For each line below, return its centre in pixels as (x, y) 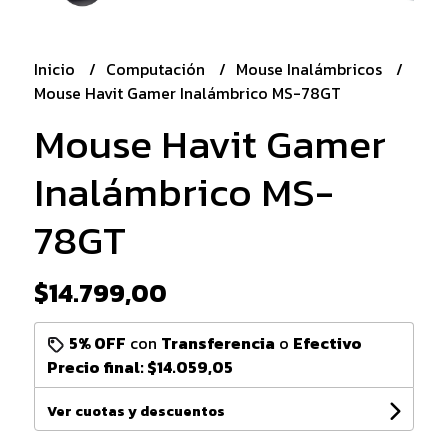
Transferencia (217, 342)
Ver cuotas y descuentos (135, 411)
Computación (157, 68)
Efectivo (327, 342)
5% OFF (97, 342)
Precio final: (96, 366)
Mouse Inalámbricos (310, 68)
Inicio (56, 68)
